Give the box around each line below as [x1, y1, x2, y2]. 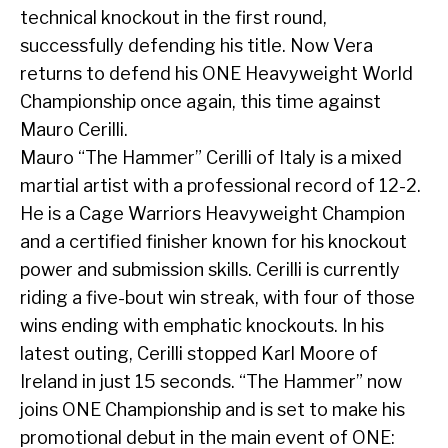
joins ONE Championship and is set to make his [20, 399, 405, 421]
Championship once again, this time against [20, 91, 381, 113]
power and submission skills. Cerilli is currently [20, 259, 400, 281]
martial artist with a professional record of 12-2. [20, 175, 421, 197]
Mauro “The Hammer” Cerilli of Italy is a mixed [20, 147, 402, 169]
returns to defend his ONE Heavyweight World [20, 63, 413, 85]
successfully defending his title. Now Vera [20, 35, 373, 57]
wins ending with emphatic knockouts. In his [20, 315, 384, 337]
